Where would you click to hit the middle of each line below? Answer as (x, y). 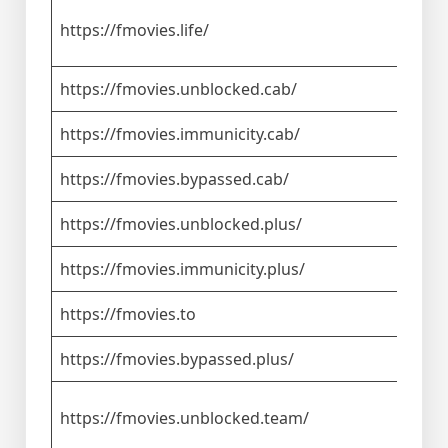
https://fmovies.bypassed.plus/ (177, 359)
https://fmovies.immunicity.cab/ (180, 134)
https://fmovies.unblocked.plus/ (181, 224)
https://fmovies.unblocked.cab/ (178, 89)
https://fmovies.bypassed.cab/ (174, 179)
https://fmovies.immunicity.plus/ (182, 269)
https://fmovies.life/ (134, 30)
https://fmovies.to (128, 314)
